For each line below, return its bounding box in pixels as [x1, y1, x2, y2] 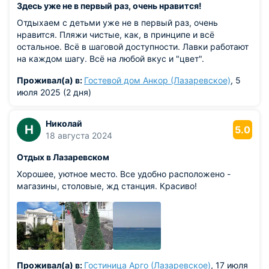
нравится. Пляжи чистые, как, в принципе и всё [17, 29, 214, 40]
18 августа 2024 [46, 130, 112, 141]
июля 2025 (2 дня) [17, 87, 91, 97]
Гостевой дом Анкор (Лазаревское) [84, 75, 231, 85]
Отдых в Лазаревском [17, 152, 109, 162]
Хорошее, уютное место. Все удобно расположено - [17, 169, 231, 179]
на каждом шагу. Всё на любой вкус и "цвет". [17, 53, 204, 64]
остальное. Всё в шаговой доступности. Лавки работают [17, 41, 249, 52]
